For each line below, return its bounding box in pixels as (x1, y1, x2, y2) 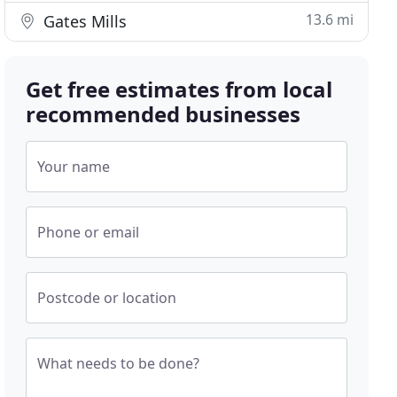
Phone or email (37, 222, 140, 242)
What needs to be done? (37, 354, 200, 373)
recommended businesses (26, 99, 301, 128)
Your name (37, 157, 111, 176)
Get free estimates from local (26, 74, 333, 104)
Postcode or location (37, 288, 177, 307)
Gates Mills (39, 11, 128, 32)
